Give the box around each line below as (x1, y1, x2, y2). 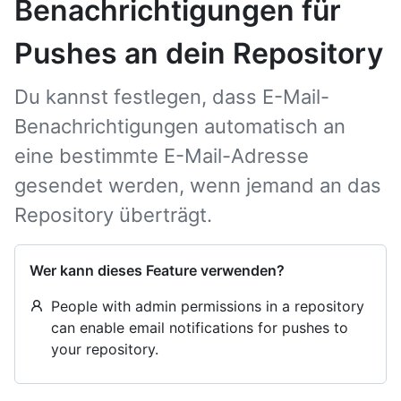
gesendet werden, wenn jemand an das (14, 174, 381, 197)
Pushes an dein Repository (14, 36, 383, 71)
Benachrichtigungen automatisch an (14, 115, 346, 138)
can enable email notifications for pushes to (51, 319, 348, 337)
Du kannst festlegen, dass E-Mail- (14, 85, 329, 108)
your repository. (51, 340, 158, 358)
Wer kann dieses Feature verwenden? (30, 261, 285, 279)
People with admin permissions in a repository (51, 297, 364, 315)
